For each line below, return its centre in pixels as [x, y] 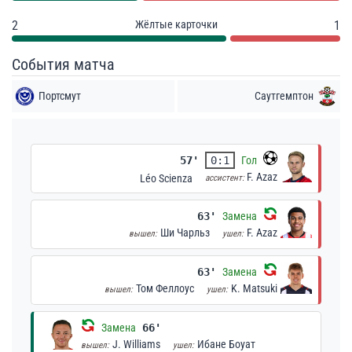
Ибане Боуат [226, 344]
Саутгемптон [284, 96]
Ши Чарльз [185, 233]
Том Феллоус [165, 288]
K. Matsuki [254, 288]
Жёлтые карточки [176, 24]
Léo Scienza [166, 178]
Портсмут [60, 96]
